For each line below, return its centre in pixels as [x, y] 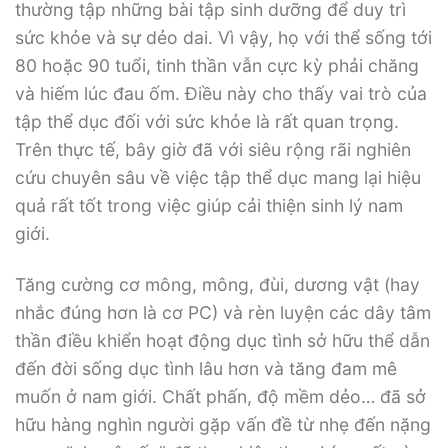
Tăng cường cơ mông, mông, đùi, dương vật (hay [217, 285]
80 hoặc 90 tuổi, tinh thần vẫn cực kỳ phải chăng [217, 66]
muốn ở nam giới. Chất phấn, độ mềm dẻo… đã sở [220, 397]
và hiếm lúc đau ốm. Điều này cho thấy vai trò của [221, 94]
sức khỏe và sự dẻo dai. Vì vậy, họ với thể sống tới [223, 38]
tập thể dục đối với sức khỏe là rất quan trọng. [207, 122]
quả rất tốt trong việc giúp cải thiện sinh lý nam [209, 206]
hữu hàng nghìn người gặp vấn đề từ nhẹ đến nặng [223, 425]
